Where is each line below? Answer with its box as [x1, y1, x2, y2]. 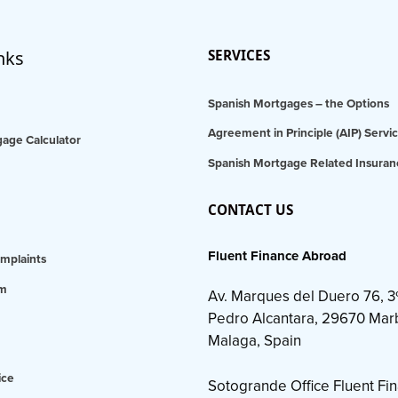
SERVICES [208, 45, 270, 64]
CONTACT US [208, 200, 293, 219]
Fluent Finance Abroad [208, 247, 346, 264]
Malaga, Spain [208, 331, 301, 351]
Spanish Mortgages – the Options [208, 96, 389, 111]
